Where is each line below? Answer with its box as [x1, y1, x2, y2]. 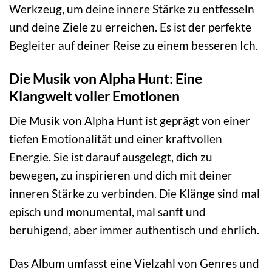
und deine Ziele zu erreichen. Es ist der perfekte [9, 19, 251, 34]
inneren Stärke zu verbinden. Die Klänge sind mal [9, 186, 260, 201]
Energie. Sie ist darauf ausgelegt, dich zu [9, 150, 212, 165]
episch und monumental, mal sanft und [9, 205, 206, 219]
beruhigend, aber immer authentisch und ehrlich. [9, 223, 259, 237]
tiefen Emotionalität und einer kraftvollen [9, 132, 222, 146]
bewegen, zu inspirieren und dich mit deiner [9, 168, 233, 183]
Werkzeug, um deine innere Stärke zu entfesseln [9, 1, 254, 16]
